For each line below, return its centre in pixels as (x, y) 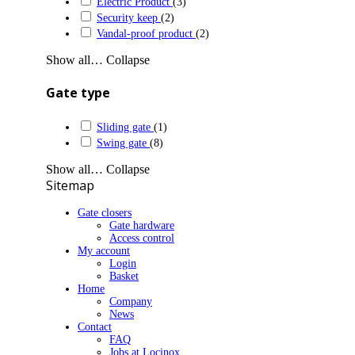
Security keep (127, 17)
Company (131, 302)
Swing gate (122, 143)
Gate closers (105, 213)
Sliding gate (124, 128)
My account (104, 251)
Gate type (78, 92)
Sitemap (70, 186)
